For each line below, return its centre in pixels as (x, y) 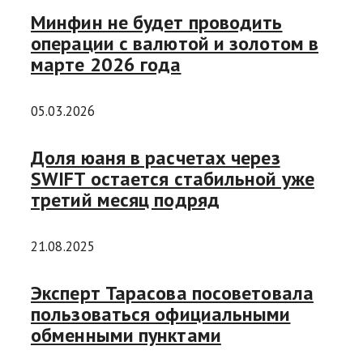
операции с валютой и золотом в (175, 44)
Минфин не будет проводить (157, 23)
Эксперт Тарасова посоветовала (172, 293)
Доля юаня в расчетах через (156, 157)
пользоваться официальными (161, 314)
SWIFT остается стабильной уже (173, 178)
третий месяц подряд (125, 199)
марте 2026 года (106, 65)
